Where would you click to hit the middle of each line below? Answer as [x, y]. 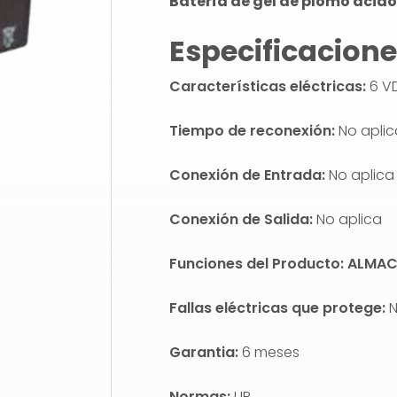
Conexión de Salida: [243, 219]
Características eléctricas [266, 86]
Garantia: [206, 352]
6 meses [271, 352]
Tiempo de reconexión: [253, 131]
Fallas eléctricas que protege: [280, 308]
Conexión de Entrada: [249, 175]
